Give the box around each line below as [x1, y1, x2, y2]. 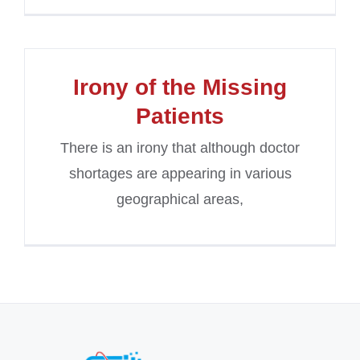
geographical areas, [117, 191, 243, 208]
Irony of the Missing [73, 75, 287, 100]
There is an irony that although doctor [60, 140, 300, 157]
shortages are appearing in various [68, 166, 292, 182]
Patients [136, 104, 224, 129]
